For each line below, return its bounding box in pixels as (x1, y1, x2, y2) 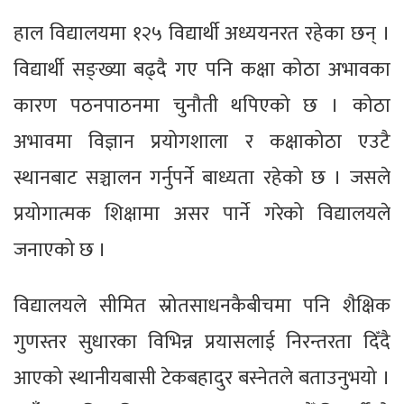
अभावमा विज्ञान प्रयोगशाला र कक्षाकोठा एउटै (14, 124, 390, 159)
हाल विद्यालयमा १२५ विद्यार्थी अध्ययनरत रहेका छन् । (14, 16, 390, 50)
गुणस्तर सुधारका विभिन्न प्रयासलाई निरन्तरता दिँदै (14, 325, 390, 359)
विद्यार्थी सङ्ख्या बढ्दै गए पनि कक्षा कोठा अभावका (14, 52, 390, 87)
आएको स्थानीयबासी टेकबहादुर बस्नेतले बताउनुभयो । (14, 361, 390, 395)
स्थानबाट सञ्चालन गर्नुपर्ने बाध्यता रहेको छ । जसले (14, 161, 390, 195)
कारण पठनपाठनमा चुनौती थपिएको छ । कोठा (14, 88, 390, 123)
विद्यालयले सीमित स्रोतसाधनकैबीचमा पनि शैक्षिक (14, 289, 390, 323)
